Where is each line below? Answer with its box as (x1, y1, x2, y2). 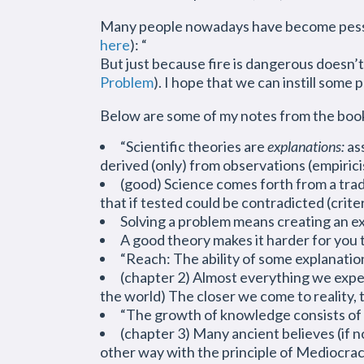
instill (283, 73, 316, 91)
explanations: (267, 137, 344, 155)
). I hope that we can (154, 73, 283, 91)
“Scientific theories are (120, 137, 267, 155)
